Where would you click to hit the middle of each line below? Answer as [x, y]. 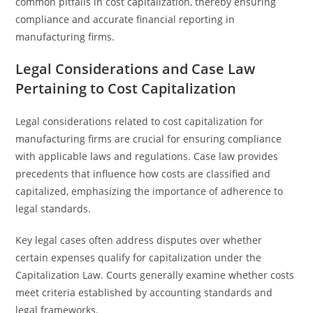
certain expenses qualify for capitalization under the [139, 257]
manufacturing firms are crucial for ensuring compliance [149, 139]
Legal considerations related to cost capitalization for [140, 121]
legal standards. [53, 209]
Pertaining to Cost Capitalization [126, 88]
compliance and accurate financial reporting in [125, 19]
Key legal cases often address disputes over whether [139, 240]
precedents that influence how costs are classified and [143, 174]
